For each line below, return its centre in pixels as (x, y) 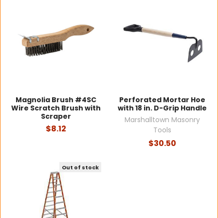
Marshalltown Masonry (162, 120)
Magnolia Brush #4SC (56, 100)
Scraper (56, 117)
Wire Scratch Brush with (56, 108)
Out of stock (81, 167)
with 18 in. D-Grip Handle (162, 108)
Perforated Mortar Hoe (162, 100)
